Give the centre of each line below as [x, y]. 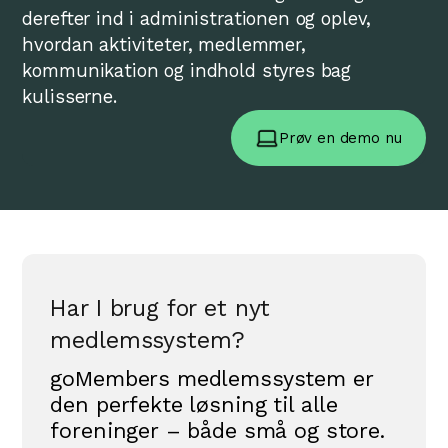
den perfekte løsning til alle [194, 405]
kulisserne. [69, 97]
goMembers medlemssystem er [212, 379]
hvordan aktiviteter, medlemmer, [164, 45]
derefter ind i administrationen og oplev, [197, 19]
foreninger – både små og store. [217, 431]
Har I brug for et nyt [160, 308]
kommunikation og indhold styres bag [187, 71]
